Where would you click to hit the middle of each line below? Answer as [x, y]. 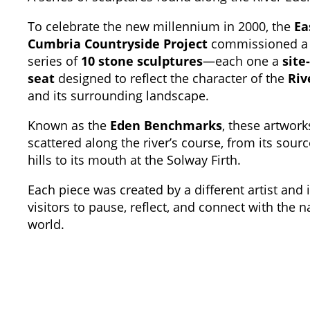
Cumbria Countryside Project [118, 43]
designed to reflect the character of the [171, 78]
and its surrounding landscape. [118, 95]
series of [54, 61]
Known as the [69, 125]
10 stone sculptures [142, 61]
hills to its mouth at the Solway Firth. [136, 159]
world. [46, 224]
